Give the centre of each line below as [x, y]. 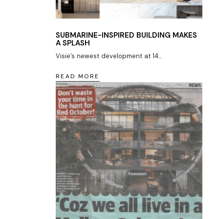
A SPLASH [73, 43]
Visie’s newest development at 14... [109, 56]
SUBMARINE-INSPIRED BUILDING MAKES [126, 35]
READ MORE [78, 76]
